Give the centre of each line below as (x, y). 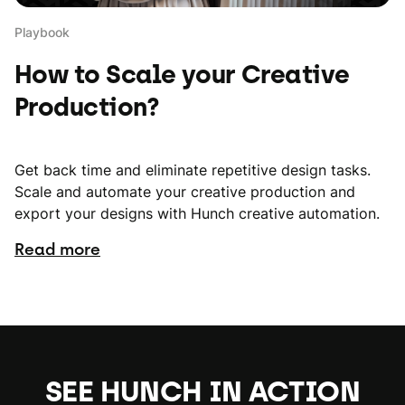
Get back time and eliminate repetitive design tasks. (193, 170)
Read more (57, 250)
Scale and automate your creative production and (185, 192)
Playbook (42, 32)
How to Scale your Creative (182, 74)
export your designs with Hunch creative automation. (197, 213)
